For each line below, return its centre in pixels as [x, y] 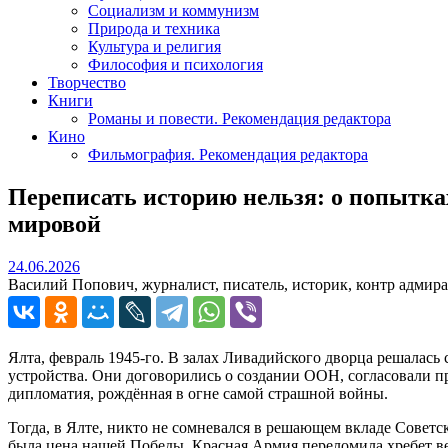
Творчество [87, 82]
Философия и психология [175, 64]
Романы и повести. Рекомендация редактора [239, 118]
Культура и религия [154, 46]
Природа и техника [154, 28]
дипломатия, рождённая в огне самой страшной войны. [198, 393]
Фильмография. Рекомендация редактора [228, 154]
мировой [54, 223]
